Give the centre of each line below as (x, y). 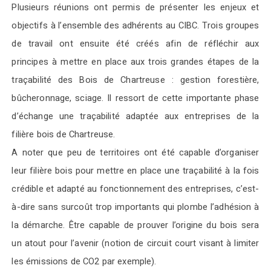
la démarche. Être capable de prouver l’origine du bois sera (135, 225)
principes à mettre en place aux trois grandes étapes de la (135, 62)
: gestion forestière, (215, 80)
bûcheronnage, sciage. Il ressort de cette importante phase (135, 98)
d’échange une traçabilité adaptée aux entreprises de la (135, 116)
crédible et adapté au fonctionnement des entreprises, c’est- (135, 189)
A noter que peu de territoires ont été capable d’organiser (135, 152)
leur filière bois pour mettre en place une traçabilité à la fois (135, 171)
